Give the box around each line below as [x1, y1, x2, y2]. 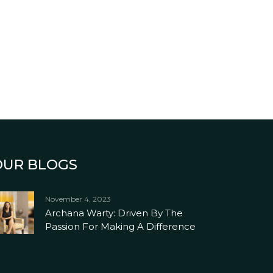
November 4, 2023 [45, 194, 111, 204]
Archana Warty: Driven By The [45, 207, 183, 219]
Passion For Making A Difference [45, 221, 196, 233]
